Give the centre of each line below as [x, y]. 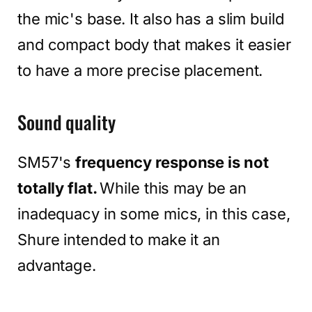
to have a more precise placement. [140, 70]
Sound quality [67, 122]
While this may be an [173, 188]
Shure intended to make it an [119, 239]
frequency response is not [172, 162]
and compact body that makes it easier [154, 44]
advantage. [57, 265]
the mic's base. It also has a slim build [151, 18]
